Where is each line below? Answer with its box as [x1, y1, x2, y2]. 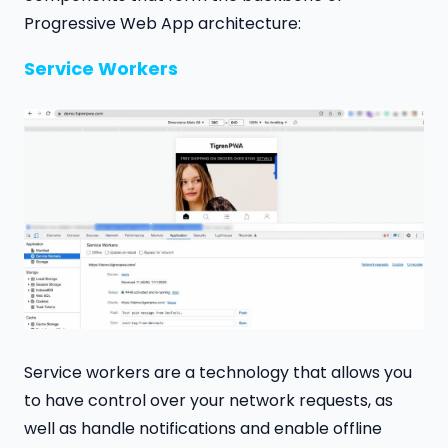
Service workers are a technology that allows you [24, 361, 412, 385]
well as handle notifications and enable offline [24, 417, 382, 441]
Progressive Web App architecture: [24, 12, 301, 36]
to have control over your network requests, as [24, 389, 393, 413]
